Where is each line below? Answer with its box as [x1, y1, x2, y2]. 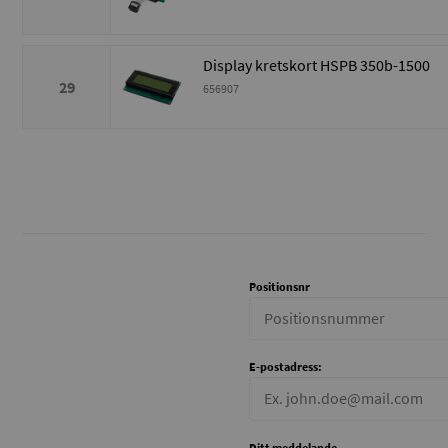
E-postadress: [248, 359, 322, 375]
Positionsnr [248, 279, 310, 295]
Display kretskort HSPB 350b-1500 [203, 55, 430, 76]
